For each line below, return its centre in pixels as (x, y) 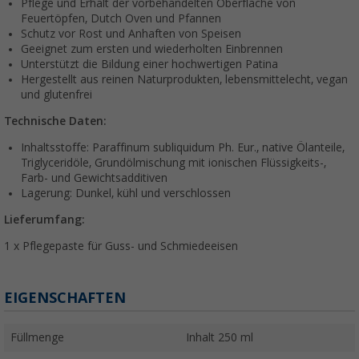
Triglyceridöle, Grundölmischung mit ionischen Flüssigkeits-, (173, 162)
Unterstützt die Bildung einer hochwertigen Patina (149, 64)
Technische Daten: (55, 121)
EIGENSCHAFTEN (65, 297)
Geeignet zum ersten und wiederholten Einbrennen (152, 48)
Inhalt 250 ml (220, 337)
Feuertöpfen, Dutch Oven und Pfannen (121, 18)
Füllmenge (37, 337)
